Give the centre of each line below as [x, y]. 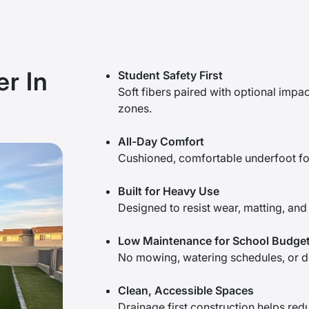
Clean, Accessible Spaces [186, 290]
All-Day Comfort [161, 141]
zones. [135, 108]
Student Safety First [171, 75]
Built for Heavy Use [169, 191]
